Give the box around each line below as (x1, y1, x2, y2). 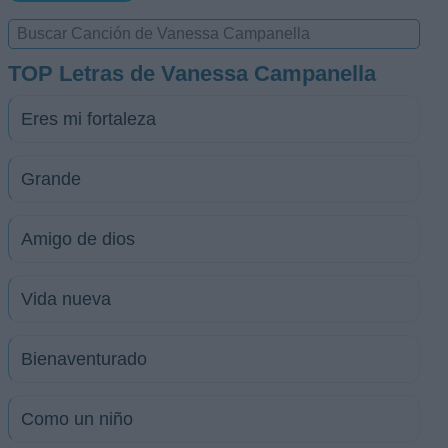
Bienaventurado (21, 349, 147, 369)
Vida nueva (21, 289, 111, 309)
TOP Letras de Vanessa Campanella (8, 61, 376, 86)
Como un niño (21, 409, 133, 429)
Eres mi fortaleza (21, 109, 156, 129)
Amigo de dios (21, 229, 135, 249)
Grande (21, 169, 81, 189)
